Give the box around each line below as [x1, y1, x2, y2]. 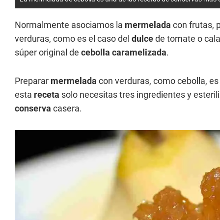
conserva [15, 103, 51, 113]
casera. [51, 103, 82, 113]
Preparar [15, 75, 51, 86]
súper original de [15, 47, 81, 57]
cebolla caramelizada [81, 47, 166, 57]
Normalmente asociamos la [15, 19, 125, 30]
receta [34, 89, 59, 100]
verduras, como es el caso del [15, 33, 132, 44]
